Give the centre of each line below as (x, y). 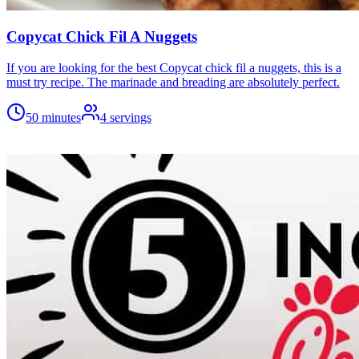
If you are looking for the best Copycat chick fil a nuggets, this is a (174, 68)
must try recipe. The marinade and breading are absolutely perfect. (173, 82)
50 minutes (53, 117)
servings (131, 117)
